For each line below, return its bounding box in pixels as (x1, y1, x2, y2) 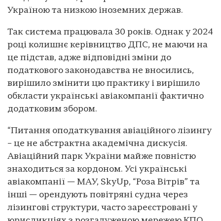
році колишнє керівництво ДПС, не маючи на (7, 40, 208, 50)
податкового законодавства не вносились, (7, 66, 194, 76)
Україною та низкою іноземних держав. (7, 6, 183, 16)
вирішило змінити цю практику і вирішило (7, 79, 200, 89)
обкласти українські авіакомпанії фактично (7, 92, 204, 102)
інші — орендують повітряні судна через (7, 190, 188, 200)
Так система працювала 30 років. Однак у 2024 (7, 28, 213, 37)
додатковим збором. (7, 105, 97, 114)
